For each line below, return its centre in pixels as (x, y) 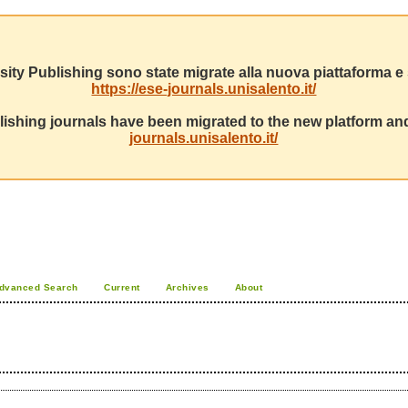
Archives (187, 287)
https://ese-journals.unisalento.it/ (204, 89)
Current (122, 287)
